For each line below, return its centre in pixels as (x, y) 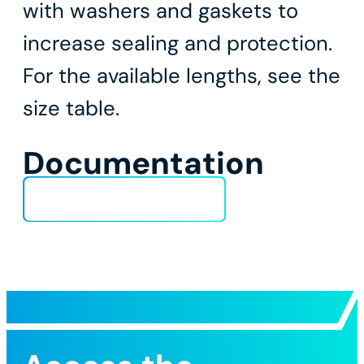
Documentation (143, 163)
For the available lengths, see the (182, 76)
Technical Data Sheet (131, 199)
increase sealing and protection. (178, 44)
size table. (71, 109)
